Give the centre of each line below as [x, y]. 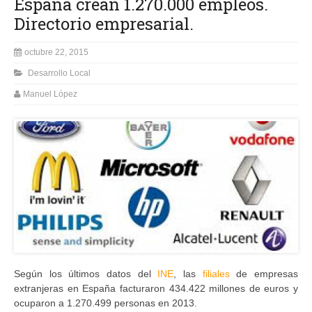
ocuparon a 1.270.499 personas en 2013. [106, 303]
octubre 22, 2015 [56, 52]
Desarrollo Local [59, 73]
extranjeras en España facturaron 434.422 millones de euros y [156, 288]
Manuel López [50, 94]
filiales [219, 273]
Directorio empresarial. [104, 23]
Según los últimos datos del [86, 273]
